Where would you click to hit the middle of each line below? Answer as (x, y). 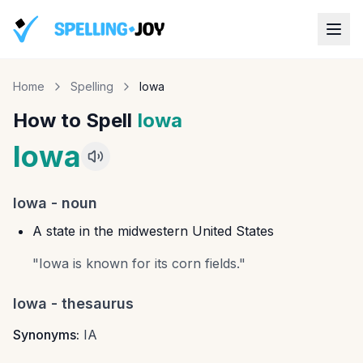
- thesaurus (90, 303)
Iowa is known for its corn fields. (139, 263)
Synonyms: (46, 335)
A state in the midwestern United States (153, 231)
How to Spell (75, 120)
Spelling (92, 86)
